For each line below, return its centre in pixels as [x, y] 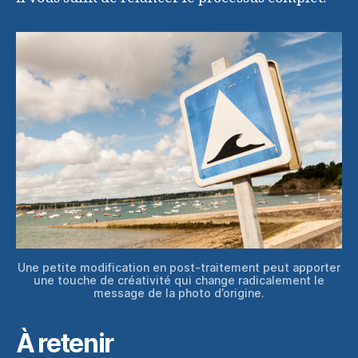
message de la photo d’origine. [179, 292]
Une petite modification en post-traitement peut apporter [179, 267]
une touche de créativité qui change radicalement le [179, 280]
